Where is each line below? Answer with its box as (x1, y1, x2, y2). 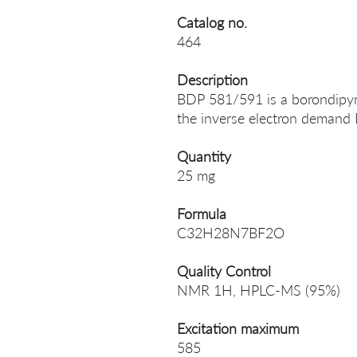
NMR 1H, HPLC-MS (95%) (177, 281, 340, 299)
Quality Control (177, 262, 271, 280)
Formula (177, 205, 226, 222)
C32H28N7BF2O (177, 224, 284, 241)
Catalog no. (177, 14, 247, 31)
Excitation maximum (177, 320, 299, 337)
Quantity (177, 147, 231, 165)
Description (177, 71, 248, 88)
